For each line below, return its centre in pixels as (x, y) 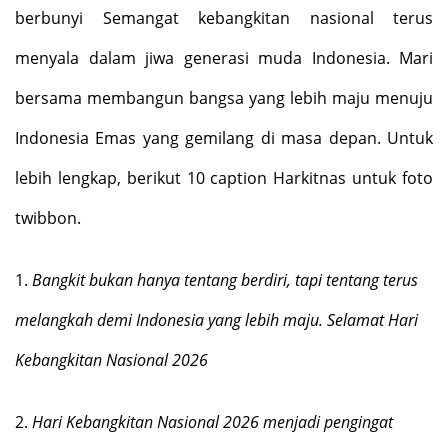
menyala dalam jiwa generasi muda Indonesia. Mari (224, 58)
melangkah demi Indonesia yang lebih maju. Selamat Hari (216, 320)
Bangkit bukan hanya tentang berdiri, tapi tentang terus (225, 280)
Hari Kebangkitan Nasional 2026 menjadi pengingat (212, 422)
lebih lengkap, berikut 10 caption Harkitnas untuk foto (224, 178)
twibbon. (48, 218)
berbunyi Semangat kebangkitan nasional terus (224, 18)
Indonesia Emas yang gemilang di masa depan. (201, 138)
